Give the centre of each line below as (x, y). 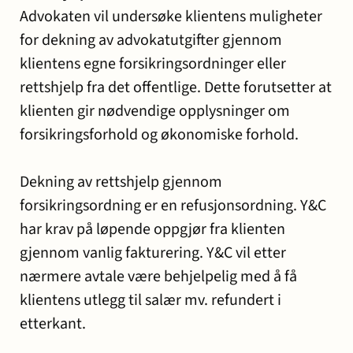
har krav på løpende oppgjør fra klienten (152, 229)
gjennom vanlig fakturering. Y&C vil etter (153, 253)
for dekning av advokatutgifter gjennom (151, 40)
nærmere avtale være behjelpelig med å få (158, 277)
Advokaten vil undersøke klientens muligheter (171, 17)
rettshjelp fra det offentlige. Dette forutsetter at (176, 87)
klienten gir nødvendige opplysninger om (155, 111)
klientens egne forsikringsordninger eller (153, 64)
